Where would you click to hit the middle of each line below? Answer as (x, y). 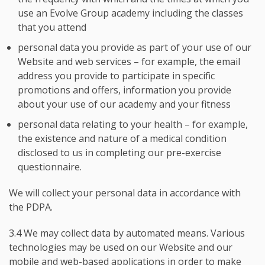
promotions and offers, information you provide (125, 90)
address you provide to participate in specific (116, 76)
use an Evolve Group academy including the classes (130, 13)
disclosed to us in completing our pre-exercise (119, 153)
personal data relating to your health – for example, (133, 124)
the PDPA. (31, 207)
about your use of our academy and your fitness (124, 104)
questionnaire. (50, 167)
